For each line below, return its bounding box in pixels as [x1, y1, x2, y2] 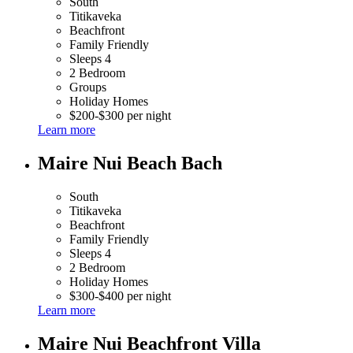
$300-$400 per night [69, 288, 171, 303]
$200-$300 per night [69, 109, 171, 123]
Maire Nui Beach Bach [38, 152, 222, 173]
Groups [69, 80, 106, 95]
